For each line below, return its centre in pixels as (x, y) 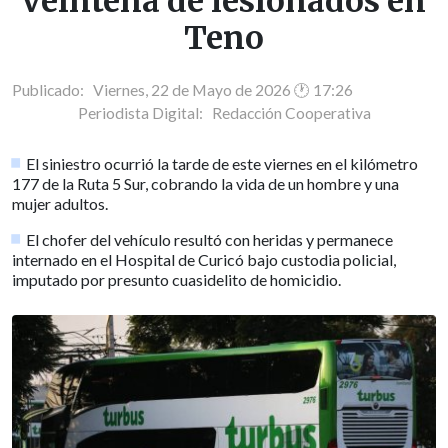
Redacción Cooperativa (291, 112)
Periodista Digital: (144, 112)
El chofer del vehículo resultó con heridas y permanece (210, 239)
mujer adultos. (60, 203)
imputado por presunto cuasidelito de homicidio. (176, 279)
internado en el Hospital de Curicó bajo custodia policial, (204, 259)
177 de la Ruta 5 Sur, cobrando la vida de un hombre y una (205, 183)
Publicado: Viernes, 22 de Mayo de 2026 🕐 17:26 (182, 89)
